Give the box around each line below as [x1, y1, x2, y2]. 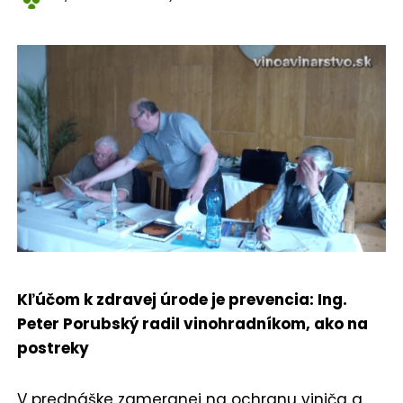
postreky [17, 336, 90, 359]
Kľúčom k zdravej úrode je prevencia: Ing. [17, 288, 348, 310]
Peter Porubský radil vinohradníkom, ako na [17, 312, 369, 335]
